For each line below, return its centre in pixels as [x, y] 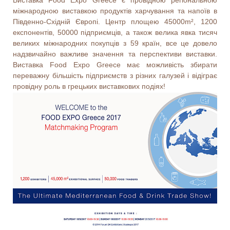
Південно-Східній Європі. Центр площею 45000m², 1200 [115, 21]
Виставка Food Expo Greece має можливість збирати [115, 64]
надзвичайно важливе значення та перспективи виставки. [115, 54]
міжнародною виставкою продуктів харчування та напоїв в [115, 11]
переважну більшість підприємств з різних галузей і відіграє [115, 75]
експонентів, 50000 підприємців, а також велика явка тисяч [115, 32]
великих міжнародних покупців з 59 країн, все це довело [115, 43]
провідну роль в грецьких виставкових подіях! [89, 86]
